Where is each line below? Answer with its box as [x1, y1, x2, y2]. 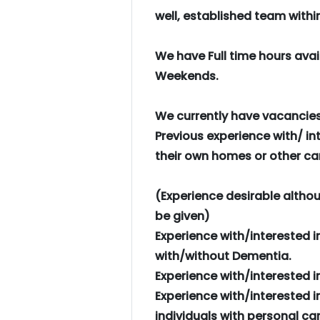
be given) [155, 208, 210, 224]
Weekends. [155, 68, 219, 84]
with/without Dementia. [155, 248, 291, 264]
